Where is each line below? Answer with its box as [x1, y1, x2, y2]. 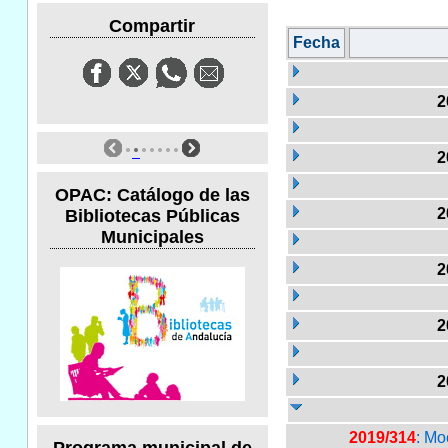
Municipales [100, 226, 204, 247]
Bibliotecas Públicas [64, 205, 240, 226]
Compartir [109, 15, 196, 36]
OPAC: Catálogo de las [54, 184, 250, 205]
